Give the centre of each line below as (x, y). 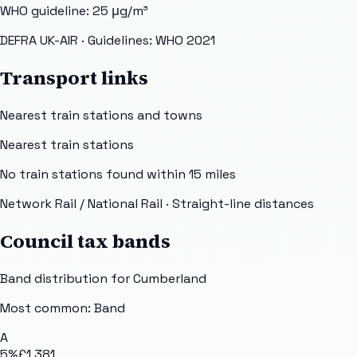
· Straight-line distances (238, 204)
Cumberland (170, 279)
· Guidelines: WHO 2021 (147, 41)
